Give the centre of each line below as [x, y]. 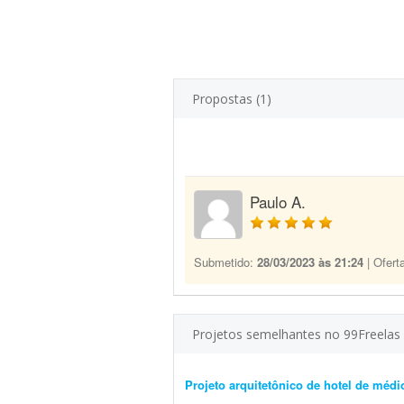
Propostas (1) [232, 99]
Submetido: [225, 262]
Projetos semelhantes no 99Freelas [296, 334]
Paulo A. [278, 202]
